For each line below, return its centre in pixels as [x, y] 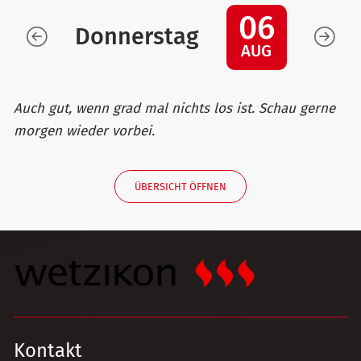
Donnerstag [137, 37]
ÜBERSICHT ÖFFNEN [180, 186]
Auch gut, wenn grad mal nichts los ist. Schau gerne [174, 108]
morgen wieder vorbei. [84, 131]
